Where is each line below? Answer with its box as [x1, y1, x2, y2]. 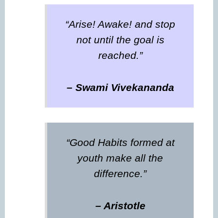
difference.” [94, 168, 147, 180]
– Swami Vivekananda [66, 81, 174, 93]
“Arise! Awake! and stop [65, 18, 176, 30]
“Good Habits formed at [66, 137, 175, 148]
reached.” [98, 50, 143, 61]
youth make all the [77, 152, 163, 164]
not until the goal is [76, 34, 164, 46]
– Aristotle [95, 200, 145, 211]
